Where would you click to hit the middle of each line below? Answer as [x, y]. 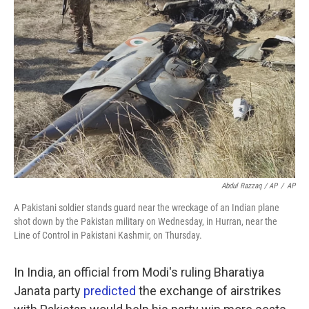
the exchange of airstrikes [209, 291]
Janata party [49, 291]
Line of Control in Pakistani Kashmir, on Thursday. [108, 235]
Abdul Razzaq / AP [249, 186]
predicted [110, 291]
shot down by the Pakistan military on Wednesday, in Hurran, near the [146, 221]
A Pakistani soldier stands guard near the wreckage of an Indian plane [147, 208]
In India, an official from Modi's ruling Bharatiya [139, 272]
